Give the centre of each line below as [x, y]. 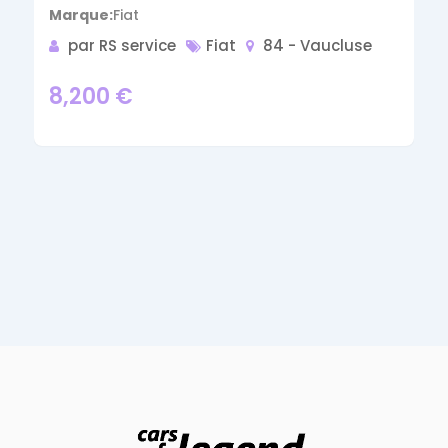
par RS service [120, 45]
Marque [79, 15]
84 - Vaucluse [318, 45]
